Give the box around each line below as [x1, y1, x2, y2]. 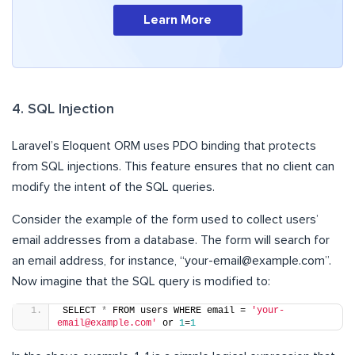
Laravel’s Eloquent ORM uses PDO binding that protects [12, 139, 316, 152]
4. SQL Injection [12, 101, 114, 116]
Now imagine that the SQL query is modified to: [12, 274, 270, 288]
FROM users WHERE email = [107, 304, 251, 316]
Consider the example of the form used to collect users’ [12, 212, 319, 226]
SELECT [63, 304, 101, 316]
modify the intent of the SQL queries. [12, 180, 215, 193]
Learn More [143, 13, 212, 26]
